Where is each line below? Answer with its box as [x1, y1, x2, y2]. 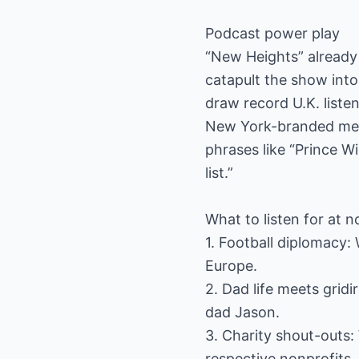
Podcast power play [205, 25, 340, 42]
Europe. [205, 257, 257, 274]
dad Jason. [205, 304, 280, 321]
